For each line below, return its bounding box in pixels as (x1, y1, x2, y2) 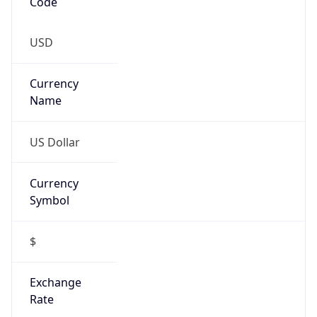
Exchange (29, 275, 81, 291)
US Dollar (29, 134, 80, 150)
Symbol (29, 192, 69, 208)
